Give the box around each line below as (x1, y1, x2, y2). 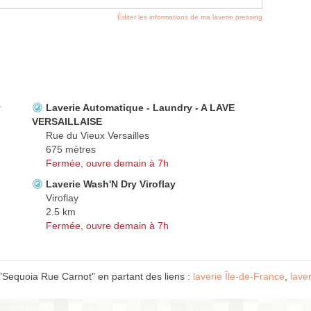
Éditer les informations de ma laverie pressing (117, 13, 262, 22)
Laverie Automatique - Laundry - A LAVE (46, 102, 235, 114)
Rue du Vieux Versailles (46, 130, 149, 142)
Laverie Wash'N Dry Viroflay (46, 178, 176, 190)
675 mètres (46, 144, 96, 155)
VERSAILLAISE (32, 116, 102, 128)
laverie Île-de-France (193, 271, 285, 283)
